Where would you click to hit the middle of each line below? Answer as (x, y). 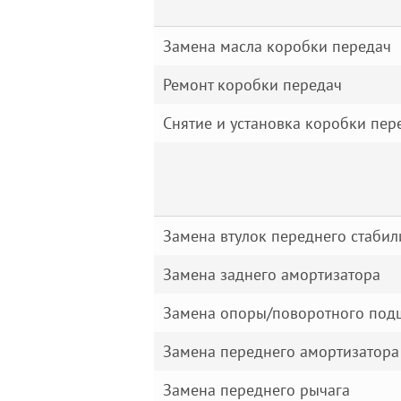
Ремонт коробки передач (252, 85)
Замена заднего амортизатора (272, 274)
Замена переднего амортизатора (281, 351)
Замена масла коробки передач (277, 46)
